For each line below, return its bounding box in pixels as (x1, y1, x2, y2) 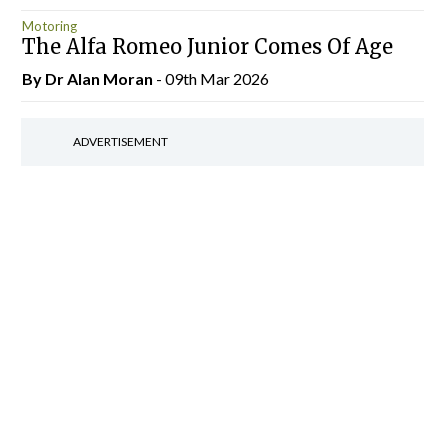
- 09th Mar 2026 (155, 69, 269, 88)
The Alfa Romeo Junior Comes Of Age (21, 34, 393, 59)
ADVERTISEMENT (72, 134, 168, 149)
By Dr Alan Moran (21, 69, 156, 88)
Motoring (21, 17, 77, 34)
